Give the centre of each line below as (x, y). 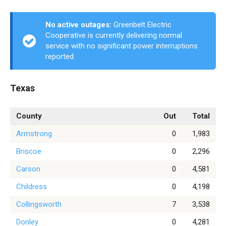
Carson (28, 169)
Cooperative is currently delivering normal (114, 35)
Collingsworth (39, 204)
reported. (60, 56)
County (29, 116)
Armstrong (34, 134)
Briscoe (29, 151)
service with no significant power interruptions (122, 46)
